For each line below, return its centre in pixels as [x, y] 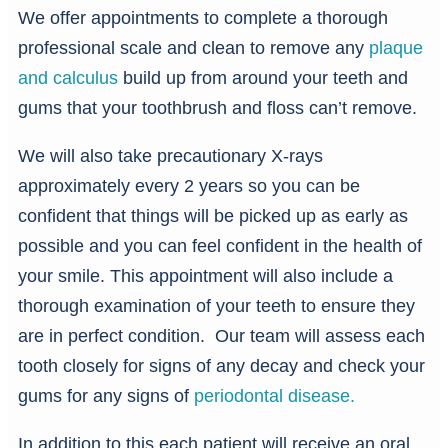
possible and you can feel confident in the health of [220, 246]
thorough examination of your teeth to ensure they [216, 306]
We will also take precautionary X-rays [170, 156]
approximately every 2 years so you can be [189, 186]
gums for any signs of [106, 396]
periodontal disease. [274, 396]
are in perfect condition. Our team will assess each [221, 336]
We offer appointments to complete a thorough [203, 18]
